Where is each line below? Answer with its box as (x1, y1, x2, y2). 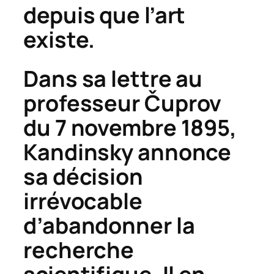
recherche (23, 234, 135, 265)
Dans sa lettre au (23, 63, 203, 94)
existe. (23, 24, 95, 54)
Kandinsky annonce (23, 136, 232, 167)
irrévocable (23, 185, 143, 216)
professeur (23, 87, 144, 118)
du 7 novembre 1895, (23, 112, 237, 143)
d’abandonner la (23, 210, 195, 240)
